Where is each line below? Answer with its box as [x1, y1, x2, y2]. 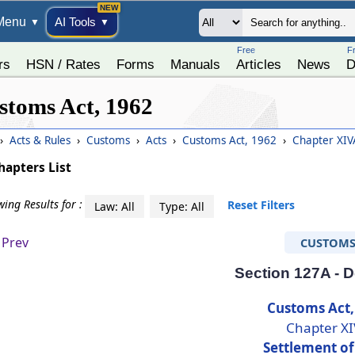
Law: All [94, 198, 136, 214]
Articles [235, 57, 281, 71]
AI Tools [55, 15, 97, 29]
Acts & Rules [6, 133, 74, 147]
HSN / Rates [25, 57, 101, 71]
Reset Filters [227, 197, 296, 212]
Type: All [159, 198, 205, 214]
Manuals [170, 57, 220, 71]
